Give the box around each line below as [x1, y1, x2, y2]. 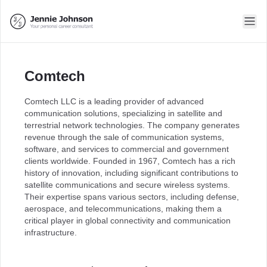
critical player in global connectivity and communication [24, 216, 231, 225]
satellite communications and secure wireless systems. [24, 180, 230, 190]
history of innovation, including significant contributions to [24, 168, 238, 178]
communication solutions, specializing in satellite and [24, 108, 222, 118]
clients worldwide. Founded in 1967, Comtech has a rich [24, 156, 235, 166]
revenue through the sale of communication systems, [24, 132, 224, 142]
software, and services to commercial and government [24, 144, 229, 154]
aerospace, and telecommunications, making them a [24, 204, 222, 213]
